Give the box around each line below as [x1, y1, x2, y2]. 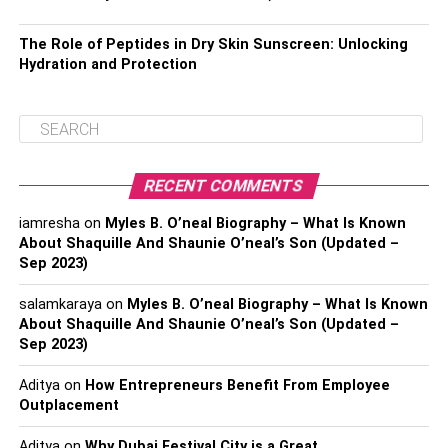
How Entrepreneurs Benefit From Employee [84, 377, 390, 394]
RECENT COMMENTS [142, 176, 306, 195]
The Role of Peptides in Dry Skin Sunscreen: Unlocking [18, 36, 408, 53]
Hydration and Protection [18, 56, 197, 73]
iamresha [18, 215, 80, 232]
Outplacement [18, 397, 119, 414]
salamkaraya [18, 296, 102, 313]
